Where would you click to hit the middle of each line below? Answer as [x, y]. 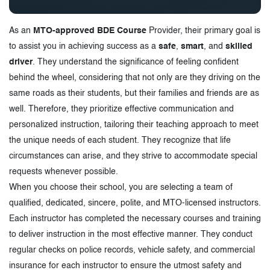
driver [21, 62]
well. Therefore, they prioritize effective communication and [121, 109]
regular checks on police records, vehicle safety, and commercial [132, 250]
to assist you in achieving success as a [84, 46]
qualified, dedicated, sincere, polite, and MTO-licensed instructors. [135, 203]
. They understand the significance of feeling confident [136, 62]
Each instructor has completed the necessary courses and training [135, 218]
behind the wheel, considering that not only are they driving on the [135, 77]
